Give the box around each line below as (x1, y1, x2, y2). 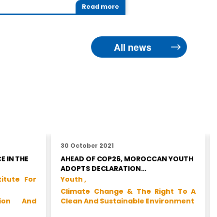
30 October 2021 (61, 141, 114, 150)
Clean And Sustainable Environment (61, 196, 194, 206)
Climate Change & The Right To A (61, 186, 196, 196)
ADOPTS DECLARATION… (61, 163, 147, 173)
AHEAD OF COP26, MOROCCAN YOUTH (61, 154, 193, 164)
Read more (82, 2, 119, 11)
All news (113, 40, 152, 54)
